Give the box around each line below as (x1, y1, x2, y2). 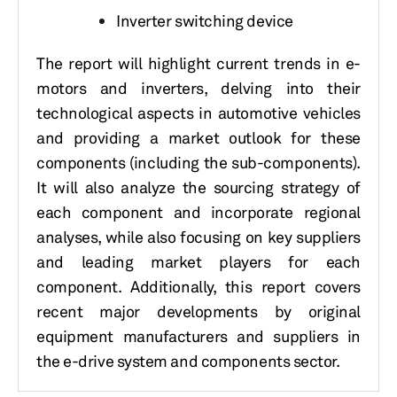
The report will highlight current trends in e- (36, 53, 361, 73)
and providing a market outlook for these (36, 128, 361, 147)
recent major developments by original (36, 301, 361, 321)
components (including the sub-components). (36, 152, 361, 172)
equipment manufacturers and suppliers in (36, 326, 361, 346)
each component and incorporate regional (36, 202, 361, 222)
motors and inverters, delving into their (36, 78, 361, 97)
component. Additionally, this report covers (36, 276, 361, 296)
